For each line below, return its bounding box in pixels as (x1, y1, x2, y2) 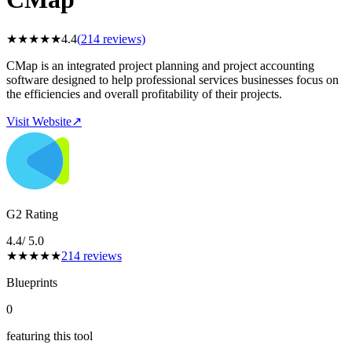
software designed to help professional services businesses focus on (6, 72, 339, 86)
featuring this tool (6, 328, 93, 343)
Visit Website (6, 114, 71, 128)
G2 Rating (6, 207, 58, 221)
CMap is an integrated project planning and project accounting (6, 58, 314, 72)
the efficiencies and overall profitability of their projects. (6, 86, 282, 101)
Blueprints (6, 275, 57, 289)
